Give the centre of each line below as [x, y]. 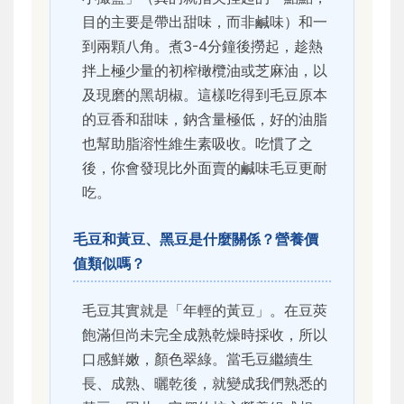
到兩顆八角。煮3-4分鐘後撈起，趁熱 [202, 46]
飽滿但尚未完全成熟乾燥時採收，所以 [205, 335]
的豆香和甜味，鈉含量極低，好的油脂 [205, 119]
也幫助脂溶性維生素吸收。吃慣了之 [197, 144]
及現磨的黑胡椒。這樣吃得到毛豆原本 [205, 95]
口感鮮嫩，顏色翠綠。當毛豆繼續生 [197, 359]
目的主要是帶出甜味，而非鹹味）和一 [205, 22]
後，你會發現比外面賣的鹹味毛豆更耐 [205, 168]
